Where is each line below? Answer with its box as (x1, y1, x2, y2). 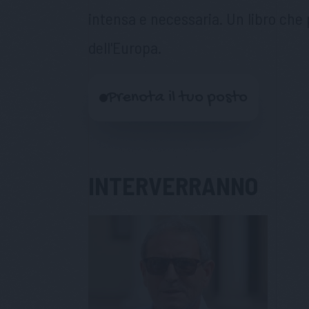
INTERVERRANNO (88, 170, 258, 201)
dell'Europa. (88, 37, 161, 57)
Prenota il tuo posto (108, 88, 248, 108)
